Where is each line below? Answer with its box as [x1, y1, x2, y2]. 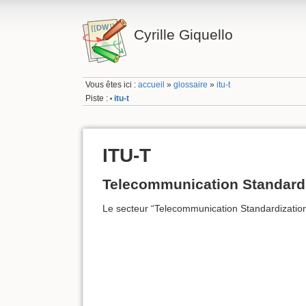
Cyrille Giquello [133, 27, 233, 42]
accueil [138, 80, 165, 90]
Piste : [85, 93, 109, 103]
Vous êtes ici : [85, 80, 139, 90]
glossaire [173, 80, 208, 90]
